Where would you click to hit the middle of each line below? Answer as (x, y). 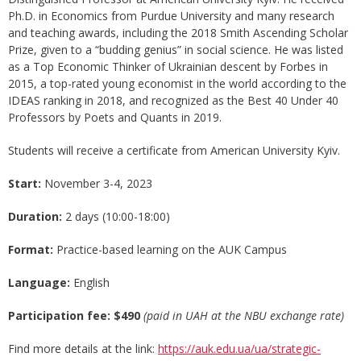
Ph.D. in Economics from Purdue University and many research (171, 16)
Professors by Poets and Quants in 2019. (115, 118)
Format (29, 250)
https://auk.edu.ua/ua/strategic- (239, 349)
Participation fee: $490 (76, 316)
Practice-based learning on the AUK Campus (170, 250)
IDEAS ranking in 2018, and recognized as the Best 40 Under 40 (173, 101)
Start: (26, 184)
